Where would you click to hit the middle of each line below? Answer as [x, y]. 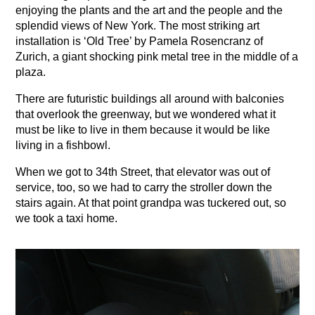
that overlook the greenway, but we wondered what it [146, 115]
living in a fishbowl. [63, 146]
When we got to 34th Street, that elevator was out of [143, 172]
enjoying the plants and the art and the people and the [149, 11]
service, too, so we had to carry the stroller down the [144, 188]
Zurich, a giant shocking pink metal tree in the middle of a [157, 57]
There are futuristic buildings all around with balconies [150, 99]
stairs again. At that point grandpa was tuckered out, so [151, 203]
